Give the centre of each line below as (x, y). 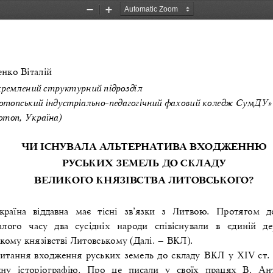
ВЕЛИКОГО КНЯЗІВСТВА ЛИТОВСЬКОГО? (144, 179)
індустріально (75, 102)
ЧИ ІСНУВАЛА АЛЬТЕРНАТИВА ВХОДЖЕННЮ (145, 146)
